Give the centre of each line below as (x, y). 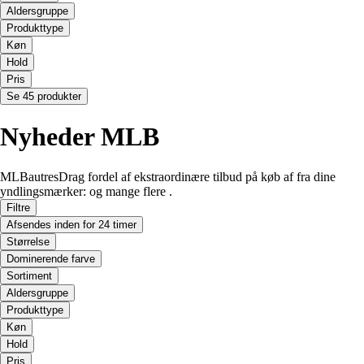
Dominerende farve (51, 258)
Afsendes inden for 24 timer (71, 224)
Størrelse (28, 241)
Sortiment (29, 275)
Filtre (18, 207)
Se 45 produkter (44, 96)
